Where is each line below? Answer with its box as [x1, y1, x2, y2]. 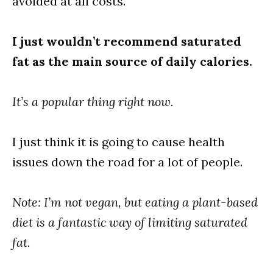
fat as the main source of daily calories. [12, 54, 252, 69]
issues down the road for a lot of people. [12, 154, 243, 170]
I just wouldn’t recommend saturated [12, 34, 241, 49]
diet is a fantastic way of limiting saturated [12, 214, 247, 230]
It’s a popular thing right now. [12, 94, 174, 110]
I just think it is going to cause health [12, 134, 225, 150]
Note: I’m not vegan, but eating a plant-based [12, 194, 258, 210]
